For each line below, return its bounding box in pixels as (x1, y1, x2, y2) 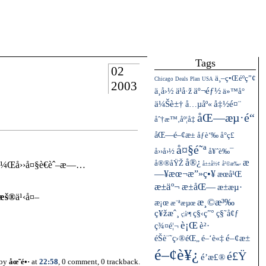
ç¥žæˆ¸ (154, 208, 179, 218)
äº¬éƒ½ (194, 86, 221, 96)
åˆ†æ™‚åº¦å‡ (154, 115, 195, 123)
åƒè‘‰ (197, 131, 218, 140)
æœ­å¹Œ (217, 169, 242, 179)
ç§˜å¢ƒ (216, 209, 239, 218)
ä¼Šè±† (154, 99, 183, 109)
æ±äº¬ (154, 181, 180, 192)
